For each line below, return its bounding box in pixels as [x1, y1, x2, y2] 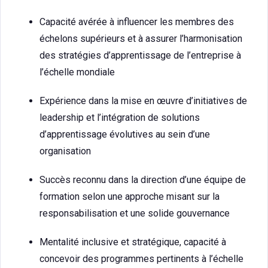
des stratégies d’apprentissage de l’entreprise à [39, 50, 241, 61]
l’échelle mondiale [39, 66, 115, 78]
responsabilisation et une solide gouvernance [39, 208, 230, 219]
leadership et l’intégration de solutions [39, 112, 200, 123]
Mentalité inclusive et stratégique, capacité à [39, 236, 226, 248]
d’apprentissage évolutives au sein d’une [39, 129, 210, 140]
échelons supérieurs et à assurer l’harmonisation [39, 33, 242, 44]
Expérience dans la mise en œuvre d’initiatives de [39, 95, 247, 106]
